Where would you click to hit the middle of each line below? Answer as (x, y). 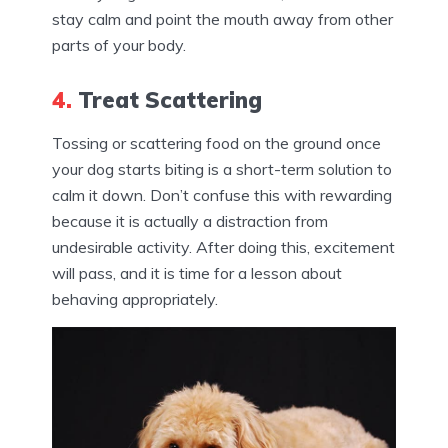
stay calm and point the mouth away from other (222, 18)
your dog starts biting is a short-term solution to (222, 168)
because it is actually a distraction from (190, 220)
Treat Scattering (167, 99)
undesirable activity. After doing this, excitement (223, 246)
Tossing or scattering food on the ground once (216, 142)
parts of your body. (119, 44)
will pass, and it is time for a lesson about (197, 272)
